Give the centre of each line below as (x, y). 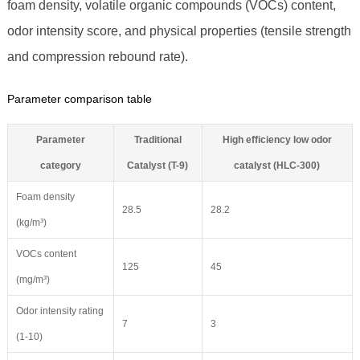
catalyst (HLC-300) (277, 166)
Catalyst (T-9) (158, 166)
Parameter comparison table (79, 99)
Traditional (157, 140)
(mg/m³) (33, 280)
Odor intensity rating (59, 311)
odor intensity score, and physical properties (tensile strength (179, 31)
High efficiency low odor (277, 140)
